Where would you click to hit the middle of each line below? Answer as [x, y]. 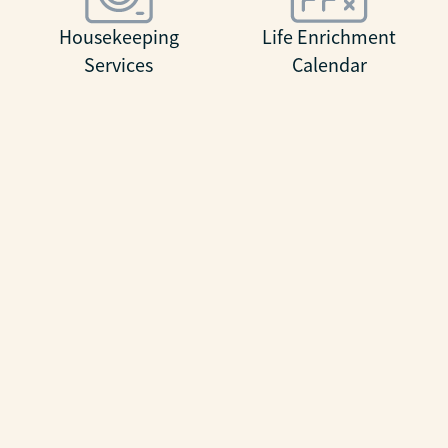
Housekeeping [118, 37]
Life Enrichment [329, 37]
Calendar [329, 65]
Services [119, 65]
